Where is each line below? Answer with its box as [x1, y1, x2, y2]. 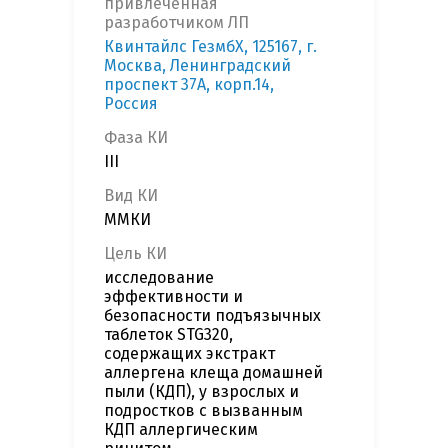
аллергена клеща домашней [104, 363, 323, 383]
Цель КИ [104, 244, 167, 264]
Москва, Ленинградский [104, 56, 291, 76]
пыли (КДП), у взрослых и [104, 382, 299, 402]
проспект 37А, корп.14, [104, 75, 274, 95]
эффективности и [104, 287, 243, 307]
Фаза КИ [104, 128, 168, 148]
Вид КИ [104, 186, 158, 206]
